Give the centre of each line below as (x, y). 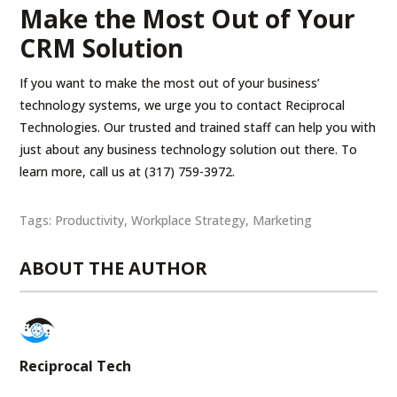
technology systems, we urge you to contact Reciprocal (183, 105)
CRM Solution (102, 47)
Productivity (90, 220)
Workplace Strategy (189, 220)
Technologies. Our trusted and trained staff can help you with (198, 127)
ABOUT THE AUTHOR (114, 268)
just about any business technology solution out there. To (189, 149)
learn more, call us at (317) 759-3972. (128, 171)
